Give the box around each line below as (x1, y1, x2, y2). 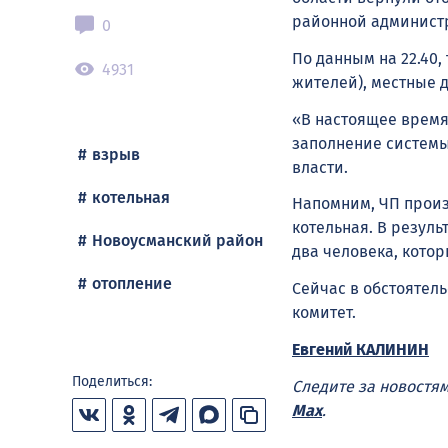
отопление (92, 274, 172, 293)
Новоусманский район (92, 231, 263, 250)
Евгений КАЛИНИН (292, 339, 429, 359)
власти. (292, 157, 348, 177)
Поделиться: (72, 373, 152, 390)
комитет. (292, 303, 356, 323)
